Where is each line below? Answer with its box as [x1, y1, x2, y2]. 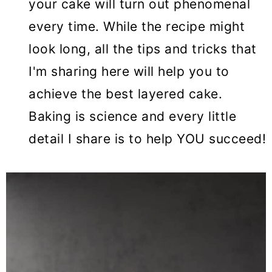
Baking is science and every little [29, 109, 236, 124]
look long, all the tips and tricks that [29, 41, 257, 57]
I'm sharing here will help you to [29, 64, 229, 80]
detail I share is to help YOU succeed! [29, 131, 266, 147]
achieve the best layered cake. [29, 86, 222, 102]
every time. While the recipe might [29, 19, 245, 35]
